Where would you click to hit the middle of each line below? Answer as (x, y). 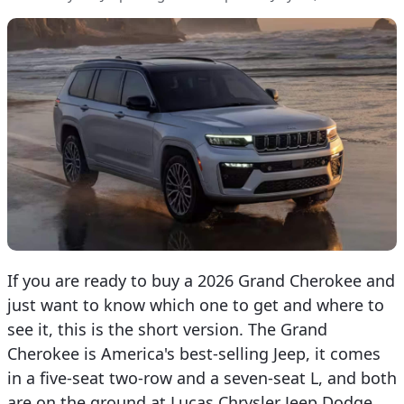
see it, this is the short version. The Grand (167, 329)
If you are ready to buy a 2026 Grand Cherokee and (201, 280)
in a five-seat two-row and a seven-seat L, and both (202, 377)
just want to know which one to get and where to (196, 304)
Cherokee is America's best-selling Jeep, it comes (194, 353)
